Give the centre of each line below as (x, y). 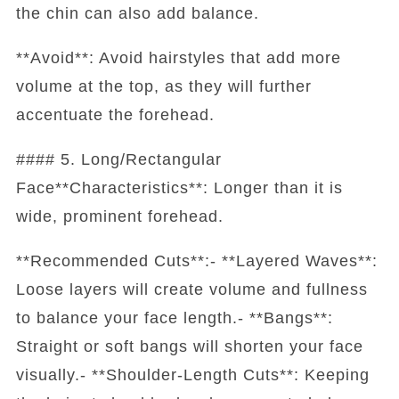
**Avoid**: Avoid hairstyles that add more (178, 57)
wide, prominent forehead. (119, 216)
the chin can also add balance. (137, 13)
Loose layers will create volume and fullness (191, 289)
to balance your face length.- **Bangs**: (174, 318)
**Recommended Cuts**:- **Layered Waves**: (196, 261)
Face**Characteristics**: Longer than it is (179, 187)
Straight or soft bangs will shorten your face (189, 346)
